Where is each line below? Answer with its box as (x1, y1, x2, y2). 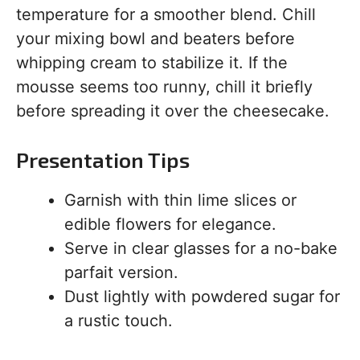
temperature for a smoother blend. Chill (16, 5, 316, 25)
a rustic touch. (64, 311, 173, 331)
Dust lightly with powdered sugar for (64, 287, 340, 307)
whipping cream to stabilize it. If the (16, 53, 288, 73)
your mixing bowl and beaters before (16, 29, 295, 49)
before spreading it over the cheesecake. (16, 101, 329, 121)
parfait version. (64, 263, 178, 283)
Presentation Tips (16, 147, 190, 173)
